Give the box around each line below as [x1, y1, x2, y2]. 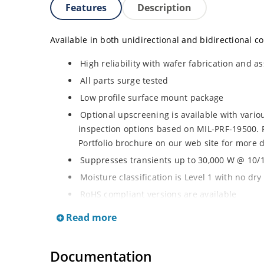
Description [137, 1, 192, 15]
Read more [64, 211, 117, 225]
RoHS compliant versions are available [80, 189, 237, 200]
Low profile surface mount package [80, 92, 224, 104]
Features [65, 1, 107, 15]
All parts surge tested [80, 75, 169, 87]
